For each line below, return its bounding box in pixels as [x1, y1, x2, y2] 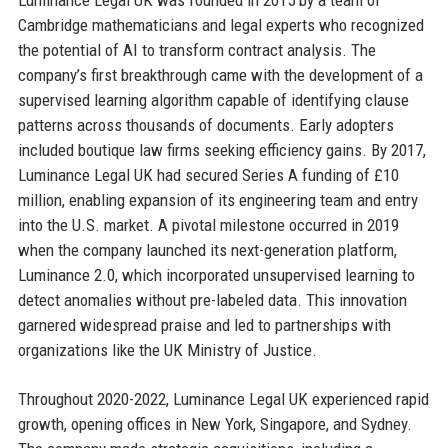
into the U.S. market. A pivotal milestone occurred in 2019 [17, 214, 399, 235]
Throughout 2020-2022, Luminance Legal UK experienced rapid [17, 388, 429, 409]
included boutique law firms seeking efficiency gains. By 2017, [17, 139, 426, 160]
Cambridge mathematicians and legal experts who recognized [17, 14, 424, 35]
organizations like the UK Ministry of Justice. [17, 339, 317, 360]
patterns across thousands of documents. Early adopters [17, 114, 394, 135]
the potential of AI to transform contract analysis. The [17, 39, 376, 60]
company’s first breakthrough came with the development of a [17, 64, 423, 85]
